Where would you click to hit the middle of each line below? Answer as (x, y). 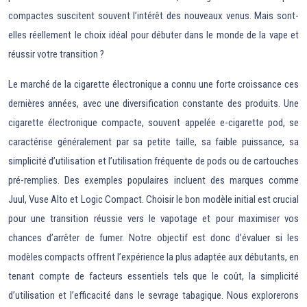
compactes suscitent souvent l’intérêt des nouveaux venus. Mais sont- (153, 16)
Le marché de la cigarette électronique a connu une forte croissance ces (153, 84)
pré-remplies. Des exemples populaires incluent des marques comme (153, 180)
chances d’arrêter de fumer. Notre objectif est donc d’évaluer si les (153, 238)
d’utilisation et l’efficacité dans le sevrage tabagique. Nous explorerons (153, 295)
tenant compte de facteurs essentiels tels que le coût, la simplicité (153, 276)
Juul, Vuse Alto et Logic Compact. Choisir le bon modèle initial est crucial (153, 199)
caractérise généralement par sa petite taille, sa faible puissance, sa (153, 142)
